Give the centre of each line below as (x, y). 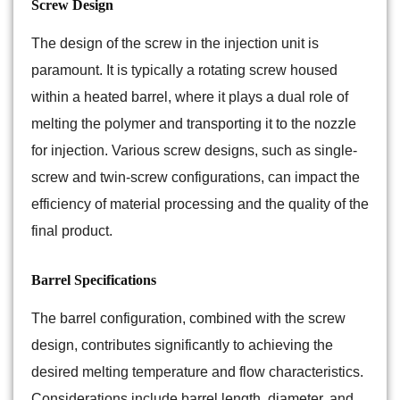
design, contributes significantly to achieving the (182, 346)
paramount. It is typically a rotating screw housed (184, 71)
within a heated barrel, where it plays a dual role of (190, 97)
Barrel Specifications (94, 280)
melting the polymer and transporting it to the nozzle (194, 124)
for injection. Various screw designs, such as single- (194, 151)
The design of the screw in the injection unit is (175, 44)
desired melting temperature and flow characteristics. (197, 372)
